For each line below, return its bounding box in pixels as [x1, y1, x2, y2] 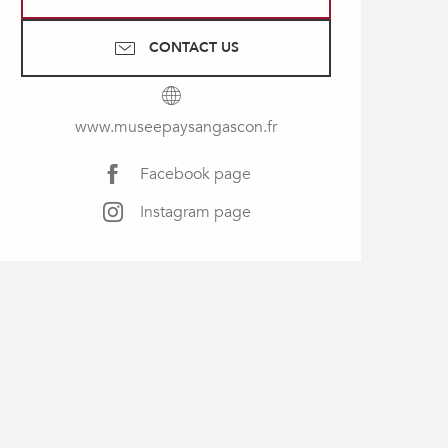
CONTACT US [149, 38, 239, 57]
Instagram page [140, 200, 251, 223]
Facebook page [140, 162, 251, 185]
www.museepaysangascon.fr [75, 116, 277, 138]
